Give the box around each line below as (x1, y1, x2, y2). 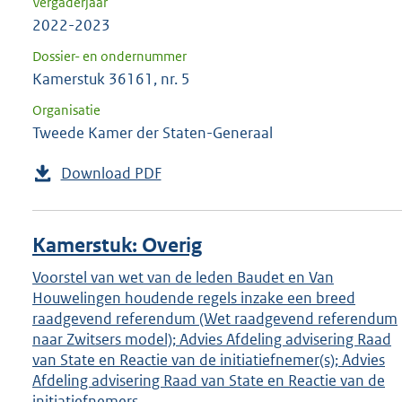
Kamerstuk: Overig (32, 232, 202, 258)
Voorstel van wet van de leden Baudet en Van (32, 267, 334, 287)
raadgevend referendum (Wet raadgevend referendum (32, 308, 398, 328)
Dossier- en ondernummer (32, 47, 187, 65)
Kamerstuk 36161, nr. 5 (32, 68, 190, 89)
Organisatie (32, 100, 100, 118)
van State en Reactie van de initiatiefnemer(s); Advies (32, 349, 385, 370)
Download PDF (60, 162, 162, 183)
